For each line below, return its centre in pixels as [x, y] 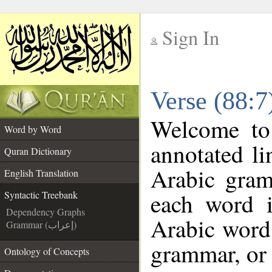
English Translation [41, 173]
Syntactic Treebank [41, 195]
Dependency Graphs [46, 212]
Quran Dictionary [38, 151]
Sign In [191, 37]
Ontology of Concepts [47, 251]
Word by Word [33, 129]
